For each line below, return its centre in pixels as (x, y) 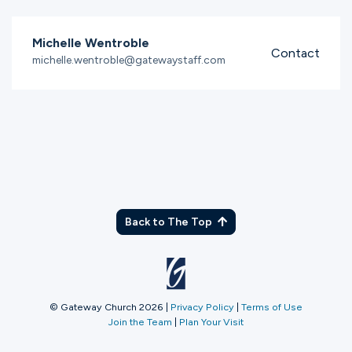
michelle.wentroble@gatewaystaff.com (128, 60)
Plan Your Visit (211, 322)
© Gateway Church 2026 (106, 307)
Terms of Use (272, 307)
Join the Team (140, 322)
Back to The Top (170, 222)
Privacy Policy (202, 307)
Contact (296, 53)
